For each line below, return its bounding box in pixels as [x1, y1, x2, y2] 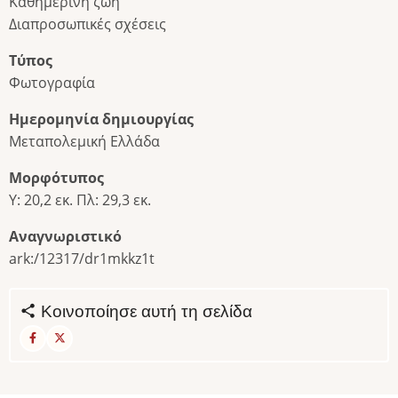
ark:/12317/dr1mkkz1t [9, 248, 155, 268]
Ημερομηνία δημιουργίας [9, 108, 194, 129]
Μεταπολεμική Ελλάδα [9, 131, 160, 151]
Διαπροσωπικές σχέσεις [9, 13, 166, 34]
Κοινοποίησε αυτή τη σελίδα [36, 300, 252, 322]
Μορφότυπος [9, 167, 104, 187]
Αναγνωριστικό [9, 226, 122, 246]
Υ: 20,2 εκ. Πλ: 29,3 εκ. [9, 189, 151, 210]
